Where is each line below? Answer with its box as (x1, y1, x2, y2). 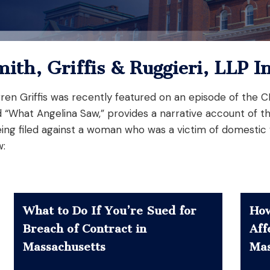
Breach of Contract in (23, 221, 147, 236)
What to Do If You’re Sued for (23, 203, 197, 218)
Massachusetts (23, 239, 106, 254)
